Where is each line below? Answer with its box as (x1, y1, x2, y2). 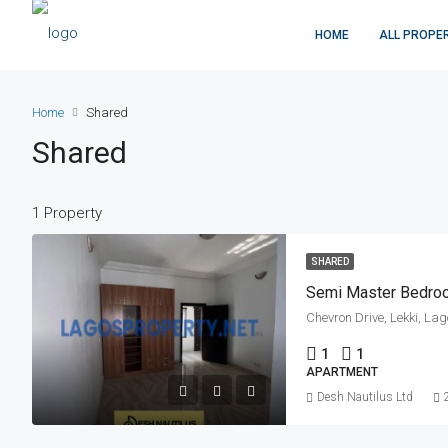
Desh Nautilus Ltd (317, 390, 413, 405)
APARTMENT (306, 365, 378, 380)
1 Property (32, 204, 102, 222)
